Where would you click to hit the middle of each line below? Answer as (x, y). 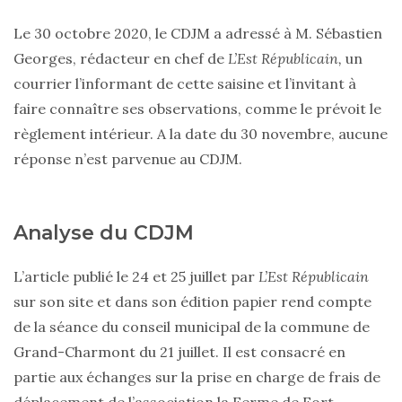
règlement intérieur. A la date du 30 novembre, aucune (201, 134)
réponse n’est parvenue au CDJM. (128, 159)
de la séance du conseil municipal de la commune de (192, 327)
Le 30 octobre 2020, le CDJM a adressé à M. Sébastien (198, 34)
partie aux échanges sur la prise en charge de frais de (197, 377)
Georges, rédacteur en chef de (121, 59)
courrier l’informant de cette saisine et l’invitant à (185, 84)
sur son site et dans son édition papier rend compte (192, 302)
